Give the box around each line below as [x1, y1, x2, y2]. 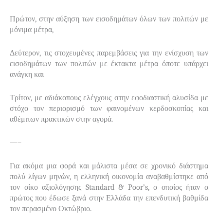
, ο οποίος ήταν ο [147, 182, 209, 192]
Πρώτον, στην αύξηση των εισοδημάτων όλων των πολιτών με [10, 14, 208, 23]
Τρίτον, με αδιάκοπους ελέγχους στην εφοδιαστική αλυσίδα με [10, 93, 208, 102]
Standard [85, 182, 114, 192]
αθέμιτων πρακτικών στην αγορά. [10, 114, 113, 124]
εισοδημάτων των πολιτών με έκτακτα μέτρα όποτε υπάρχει [10, 59, 208, 68]
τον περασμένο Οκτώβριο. [10, 204, 91, 213]
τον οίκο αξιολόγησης [10, 182, 86, 192]
